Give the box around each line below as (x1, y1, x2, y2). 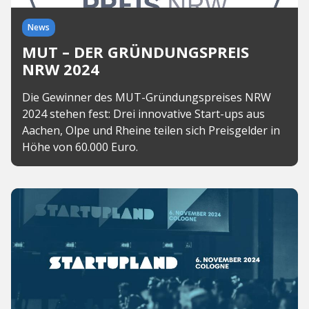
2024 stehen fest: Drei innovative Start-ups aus (22, 106, 265, 121)
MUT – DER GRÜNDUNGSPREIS (22, 41, 249, 62)
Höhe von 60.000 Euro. (22, 139, 138, 154)
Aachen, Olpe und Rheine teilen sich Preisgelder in (22, 123, 280, 138)
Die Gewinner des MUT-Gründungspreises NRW (22, 90, 271, 105)
